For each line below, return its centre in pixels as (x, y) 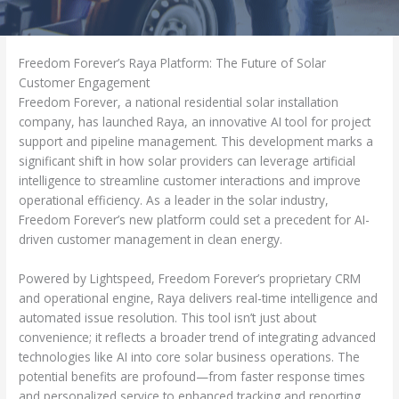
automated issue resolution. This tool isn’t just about (168, 318)
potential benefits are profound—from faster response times (192, 377)
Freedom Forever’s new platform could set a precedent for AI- (195, 220)
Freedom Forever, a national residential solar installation (179, 102)
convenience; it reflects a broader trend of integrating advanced (198, 338)
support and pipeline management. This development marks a (196, 142)
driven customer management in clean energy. (151, 240)
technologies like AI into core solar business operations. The (190, 357)
